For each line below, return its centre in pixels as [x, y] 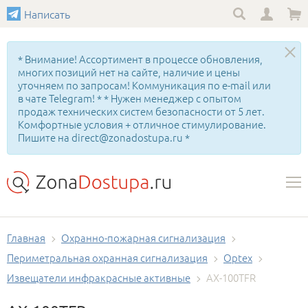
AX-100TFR [231, 277]
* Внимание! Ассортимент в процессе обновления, [140, 59]
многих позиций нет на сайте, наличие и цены [129, 72]
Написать [47, 14]
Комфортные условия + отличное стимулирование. [142, 124]
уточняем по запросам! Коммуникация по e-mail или [144, 85]
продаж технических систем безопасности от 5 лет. [141, 111]
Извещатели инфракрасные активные [99, 277]
